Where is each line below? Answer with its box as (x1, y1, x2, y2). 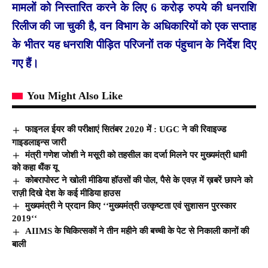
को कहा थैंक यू (12, 163, 60, 173)
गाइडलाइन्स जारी (12, 137, 66, 147)
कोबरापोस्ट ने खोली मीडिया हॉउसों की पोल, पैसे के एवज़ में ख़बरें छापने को (25, 175, 253, 185)
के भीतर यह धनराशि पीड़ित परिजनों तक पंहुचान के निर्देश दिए (12, 38, 256, 51)
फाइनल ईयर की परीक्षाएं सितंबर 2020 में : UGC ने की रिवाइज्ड (25, 124, 227, 134)
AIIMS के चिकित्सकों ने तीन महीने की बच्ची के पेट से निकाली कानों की (25, 226, 249, 236)
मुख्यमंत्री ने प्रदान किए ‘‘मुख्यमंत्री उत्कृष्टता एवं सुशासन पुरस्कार (25, 200, 237, 211)
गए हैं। (12, 56, 48, 69)
